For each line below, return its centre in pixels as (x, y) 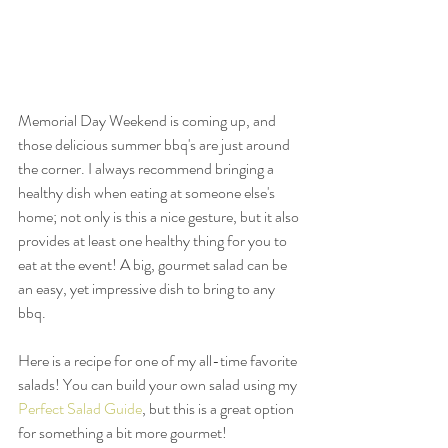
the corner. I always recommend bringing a (147, 169)
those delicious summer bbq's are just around (155, 145)
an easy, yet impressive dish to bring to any (148, 289)
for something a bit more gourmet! (124, 433)
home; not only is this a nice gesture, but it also (160, 217)
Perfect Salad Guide (80, 409)
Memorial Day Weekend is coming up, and (148, 121)
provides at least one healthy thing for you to (154, 241)
